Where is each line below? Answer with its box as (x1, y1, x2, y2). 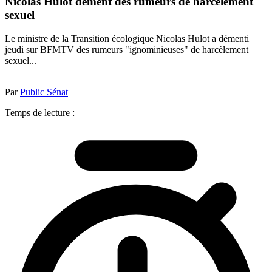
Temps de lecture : (5, 107, 75, 118)
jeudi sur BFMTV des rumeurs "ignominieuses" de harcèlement (5, 44, 248, 55)
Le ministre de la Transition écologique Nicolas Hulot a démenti (5, 33, 249, 44)
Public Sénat (20, 86, 68, 97)
